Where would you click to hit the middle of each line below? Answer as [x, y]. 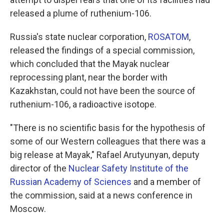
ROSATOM [168, 37]
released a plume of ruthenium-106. [81, 13]
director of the [39, 168]
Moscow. [28, 209]
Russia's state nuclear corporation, [79, 37]
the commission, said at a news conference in [101, 195]
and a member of [166, 182]
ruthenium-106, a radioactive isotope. [83, 104]
